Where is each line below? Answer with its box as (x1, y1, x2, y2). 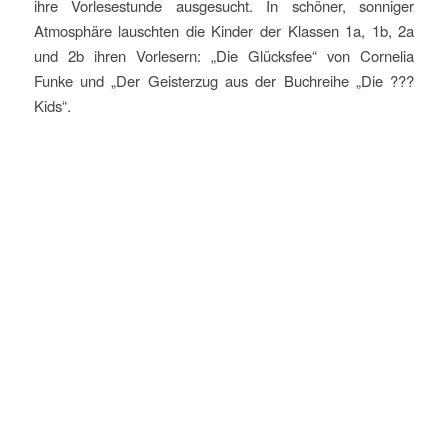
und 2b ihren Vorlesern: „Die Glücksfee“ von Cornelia (33, 44, 415, 66)
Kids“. (33, 94, 71, 116)
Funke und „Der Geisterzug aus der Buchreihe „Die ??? (33, 69, 415, 91)
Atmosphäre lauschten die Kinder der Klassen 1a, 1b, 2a (33, 19, 415, 41)
